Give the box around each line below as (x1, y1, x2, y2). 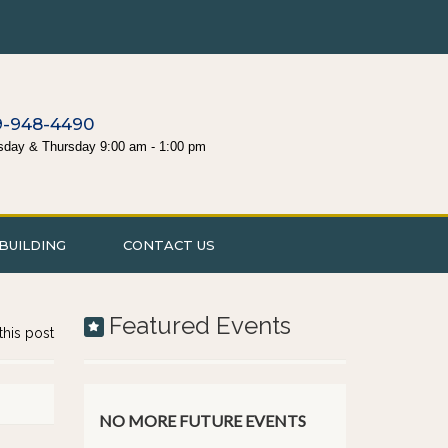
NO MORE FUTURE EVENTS (98, 411, 306, 430)
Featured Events (108, 311, 291, 340)
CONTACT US (123, 237, 216, 253)
